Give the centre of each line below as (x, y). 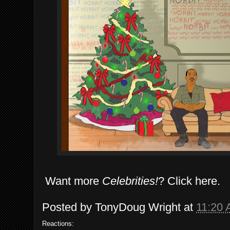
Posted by (69, 207)
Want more (72, 181)
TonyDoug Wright (138, 207)
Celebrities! (130, 181)
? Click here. (189, 181)
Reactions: (58, 224)
